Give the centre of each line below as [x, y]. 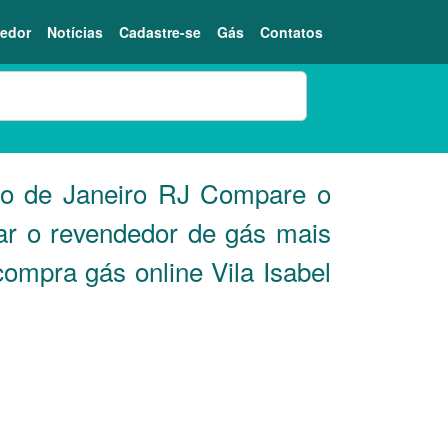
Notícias [75, 31]
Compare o [260, 192]
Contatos [291, 31]
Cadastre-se [160, 31]
